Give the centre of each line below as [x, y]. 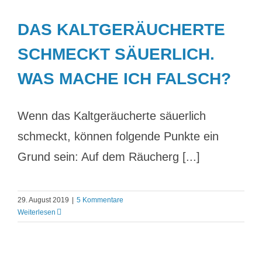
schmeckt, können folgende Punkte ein [118, 136]
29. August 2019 [43, 200]
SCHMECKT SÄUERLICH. [116, 54]
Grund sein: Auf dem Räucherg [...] [109, 157]
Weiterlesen [37, 212]
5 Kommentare [100, 200]
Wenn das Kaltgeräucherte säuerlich [112, 116]
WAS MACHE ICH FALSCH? [124, 79]
